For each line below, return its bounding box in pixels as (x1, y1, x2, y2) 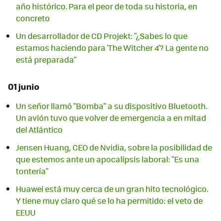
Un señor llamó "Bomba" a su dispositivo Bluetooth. (16, 100, 207, 111)
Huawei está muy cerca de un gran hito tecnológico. (16, 183, 208, 194)
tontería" (16, 165, 48, 177)
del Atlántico (16, 123, 63, 135)
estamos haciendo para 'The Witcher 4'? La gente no (16, 41, 209, 53)
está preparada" (16, 53, 76, 65)
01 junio (8, 80, 39, 93)
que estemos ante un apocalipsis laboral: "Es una (16, 153, 199, 165)
